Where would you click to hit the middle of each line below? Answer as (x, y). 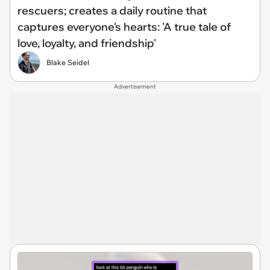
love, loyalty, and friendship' (87, 43)
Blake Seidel (68, 62)
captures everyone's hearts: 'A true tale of (124, 27)
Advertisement (135, 86)
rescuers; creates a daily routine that (112, 11)
